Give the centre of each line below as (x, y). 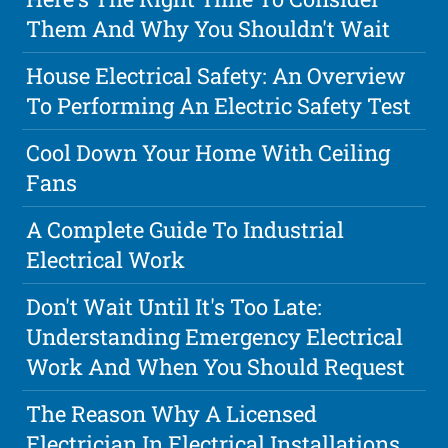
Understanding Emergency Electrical (215, 337)
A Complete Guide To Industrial (185, 230)
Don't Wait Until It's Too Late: (174, 307)
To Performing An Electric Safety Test (219, 106)
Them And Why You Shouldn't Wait (208, 29)
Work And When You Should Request (216, 367)
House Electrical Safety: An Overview (216, 76)
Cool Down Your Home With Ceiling (208, 153)
